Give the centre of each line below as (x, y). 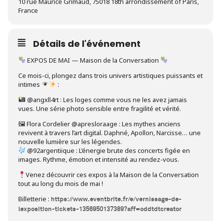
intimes (30, 84)
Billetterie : (35, 199)
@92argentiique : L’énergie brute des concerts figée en (108, 150)
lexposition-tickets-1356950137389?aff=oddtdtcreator (100, 209)
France (28, 10)
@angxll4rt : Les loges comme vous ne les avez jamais (106, 100)
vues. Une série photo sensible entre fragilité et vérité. (100, 109)
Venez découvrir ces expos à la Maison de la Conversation (112, 175)
